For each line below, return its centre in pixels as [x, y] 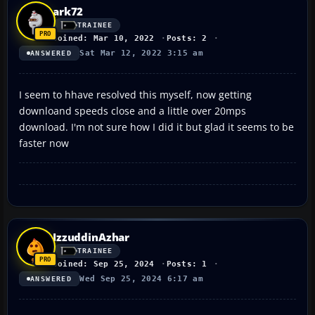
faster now [44, 143]
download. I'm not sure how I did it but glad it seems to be [156, 127]
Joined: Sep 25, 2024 [104, 264]
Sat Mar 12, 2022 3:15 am [142, 53]
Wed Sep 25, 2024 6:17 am [142, 278]
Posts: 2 [187, 38]
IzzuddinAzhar [91, 237]
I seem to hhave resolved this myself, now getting [135, 94]
